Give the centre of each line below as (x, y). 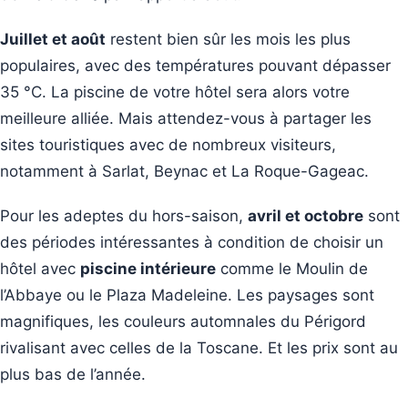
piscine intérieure (148, 268)
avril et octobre (306, 215)
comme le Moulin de (292, 268)
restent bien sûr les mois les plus (228, 39)
